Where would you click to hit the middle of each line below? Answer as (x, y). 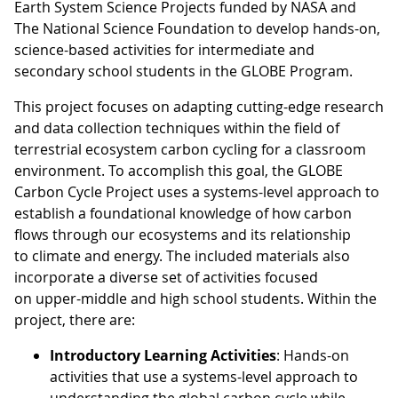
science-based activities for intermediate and (164, 50)
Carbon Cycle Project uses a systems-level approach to (197, 192)
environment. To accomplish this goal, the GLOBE (179, 171)
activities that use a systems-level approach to (204, 377)
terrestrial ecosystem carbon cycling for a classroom (190, 150)
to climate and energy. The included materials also (182, 256)
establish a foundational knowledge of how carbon (183, 214)
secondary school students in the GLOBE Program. (183, 72)
